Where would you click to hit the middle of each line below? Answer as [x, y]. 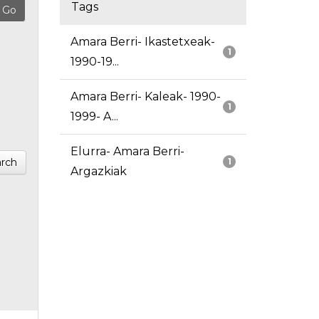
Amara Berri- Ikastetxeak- [142, 42]
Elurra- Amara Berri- [127, 152]
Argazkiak [98, 172]
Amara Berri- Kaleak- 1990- [145, 97]
